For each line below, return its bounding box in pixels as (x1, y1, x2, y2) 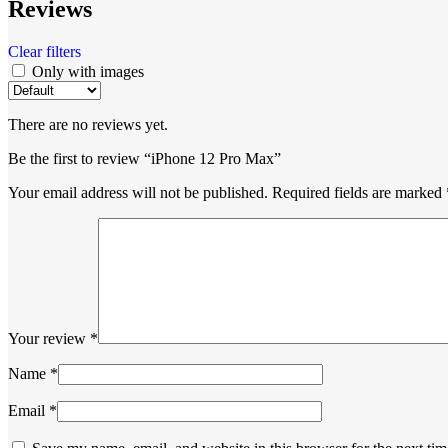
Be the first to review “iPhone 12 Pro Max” (8, 149, 281, 167)
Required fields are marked (272, 183, 446, 201)
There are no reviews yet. (8, 115, 168, 133)
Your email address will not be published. (8, 183, 268, 201)
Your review (8, 329, 90, 347)
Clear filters (8, 42, 81, 60)
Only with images (32, 62, 144, 80)
